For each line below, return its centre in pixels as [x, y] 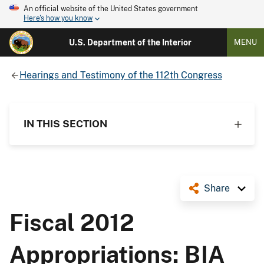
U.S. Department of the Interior [130, 42]
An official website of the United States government [111, 9]
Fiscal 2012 [72, 222]
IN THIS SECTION [65, 123]
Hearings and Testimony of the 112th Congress [121, 75]
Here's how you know [58, 19]
